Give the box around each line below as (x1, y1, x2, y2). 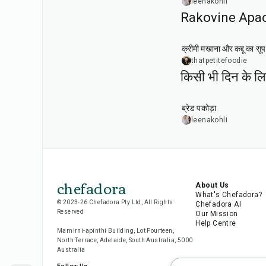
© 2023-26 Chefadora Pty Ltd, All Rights (57, 199, 173, 205)
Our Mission (195, 210, 238, 218)
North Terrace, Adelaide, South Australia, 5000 (57, 237, 193, 243)
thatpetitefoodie (191, 56, 248, 65)
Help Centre (195, 219, 236, 227)
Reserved (57, 208, 84, 215)
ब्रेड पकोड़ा (182, 103, 216, 113)
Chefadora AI (195, 200, 241, 208)
